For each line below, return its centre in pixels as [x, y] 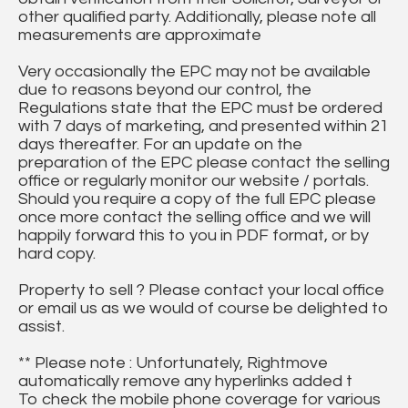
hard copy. [57, 254]
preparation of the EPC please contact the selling [204, 163]
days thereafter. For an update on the [160, 145]
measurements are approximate [140, 36]
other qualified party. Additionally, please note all [197, 17]
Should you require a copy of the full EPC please [197, 199]
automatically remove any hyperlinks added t [185, 382]
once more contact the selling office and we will [194, 218]
